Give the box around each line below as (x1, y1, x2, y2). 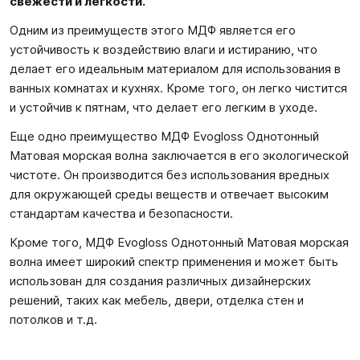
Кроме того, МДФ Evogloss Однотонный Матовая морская (10, 235, 349, 250)
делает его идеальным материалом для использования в (10, 61, 341, 76)
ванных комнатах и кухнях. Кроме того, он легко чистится (10, 80, 347, 96)
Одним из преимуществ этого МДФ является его (10, 22, 296, 38)
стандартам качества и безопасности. (10, 206, 233, 221)
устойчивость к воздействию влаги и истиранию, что (10, 42, 317, 57)
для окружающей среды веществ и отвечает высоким (10, 186, 329, 202)
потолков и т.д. (10, 312, 97, 327)
